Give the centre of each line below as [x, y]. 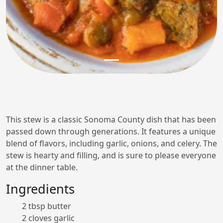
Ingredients [40, 189]
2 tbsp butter [47, 206]
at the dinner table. [42, 167]
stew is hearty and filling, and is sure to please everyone [111, 155]
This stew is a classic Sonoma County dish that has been [111, 119]
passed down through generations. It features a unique [111, 131]
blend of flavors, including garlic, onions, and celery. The [111, 143]
